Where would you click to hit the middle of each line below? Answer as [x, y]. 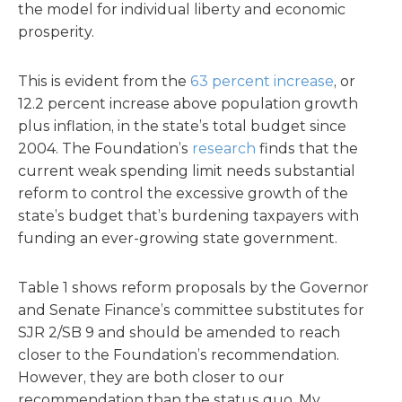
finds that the [307, 149]
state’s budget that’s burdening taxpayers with [188, 216]
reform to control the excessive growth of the [183, 193]
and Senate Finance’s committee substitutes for [191, 310]
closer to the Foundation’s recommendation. [179, 355]
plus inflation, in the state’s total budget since [182, 126]
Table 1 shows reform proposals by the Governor [193, 288]
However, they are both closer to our [151, 377]
